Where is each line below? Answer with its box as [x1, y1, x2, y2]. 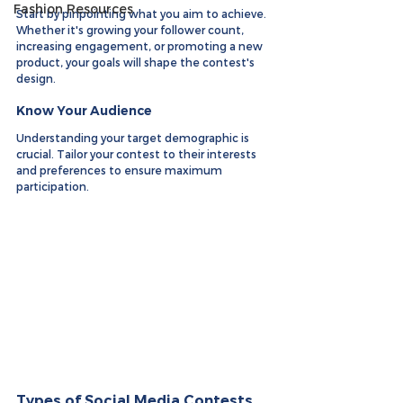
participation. [16, 180, 89, 193]
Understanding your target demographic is [16, 131, 252, 144]
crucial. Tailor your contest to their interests [16, 148, 259, 160]
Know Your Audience [16, 103, 152, 119]
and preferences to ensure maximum [16, 164, 225, 176]
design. [16, 72, 56, 85]
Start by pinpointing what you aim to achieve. [16, 7, 269, 20]
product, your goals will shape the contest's [16, 56, 257, 68]
